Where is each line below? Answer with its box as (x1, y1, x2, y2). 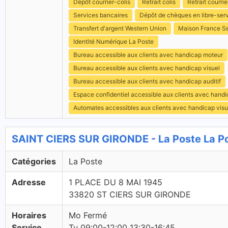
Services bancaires (73, 11, 128, 19)
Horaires (12, 210, 46, 220)
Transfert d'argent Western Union (73, 24, 166, 32)
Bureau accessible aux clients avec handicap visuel (73, 64, 220, 72)
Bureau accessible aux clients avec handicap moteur (73, 51, 223, 59)
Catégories (12, 156, 56, 166)
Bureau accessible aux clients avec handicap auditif (73, 77, 221, 85)
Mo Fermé (69, 210, 107, 220)
